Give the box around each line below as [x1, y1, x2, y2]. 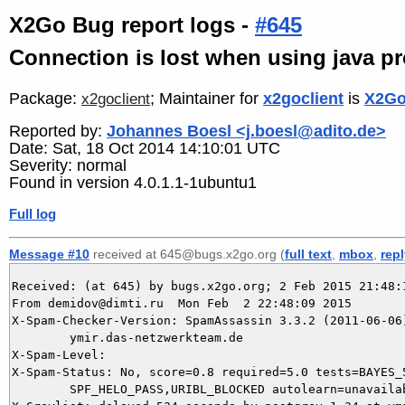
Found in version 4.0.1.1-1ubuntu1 [9, 174, 257, 193]
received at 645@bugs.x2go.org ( [89, 246, 285, 261]
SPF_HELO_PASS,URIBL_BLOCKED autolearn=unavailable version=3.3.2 [12, 381, 70, 396]
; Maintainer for [150, 89, 263, 108]
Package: [9, 89, 81, 108]
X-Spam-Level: [12, 347, 113, 362]
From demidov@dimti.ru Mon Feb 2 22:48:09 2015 [12, 296, 352, 310]
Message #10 [9, 246, 89, 261]
